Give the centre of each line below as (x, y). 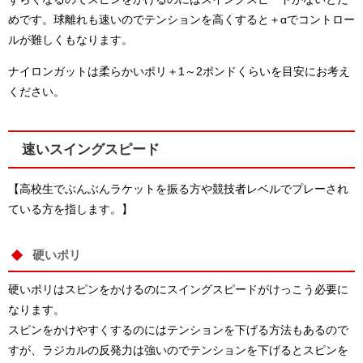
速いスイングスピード (90, 149)
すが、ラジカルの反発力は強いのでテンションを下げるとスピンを (178, 350)
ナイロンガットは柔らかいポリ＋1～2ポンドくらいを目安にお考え (179, 72)
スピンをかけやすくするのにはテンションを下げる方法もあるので (178, 329)
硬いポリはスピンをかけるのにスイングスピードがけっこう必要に (178, 289)
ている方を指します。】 (70, 209)
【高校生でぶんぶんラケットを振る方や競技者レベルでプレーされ (178, 189)
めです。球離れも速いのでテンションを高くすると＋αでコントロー (181, 20)
